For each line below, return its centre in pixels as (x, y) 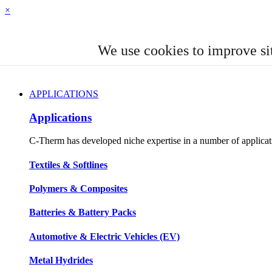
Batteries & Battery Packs (83, 212)
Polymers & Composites (78, 188)
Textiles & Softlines (68, 165)
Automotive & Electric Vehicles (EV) (104, 236)
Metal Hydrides (61, 260)
